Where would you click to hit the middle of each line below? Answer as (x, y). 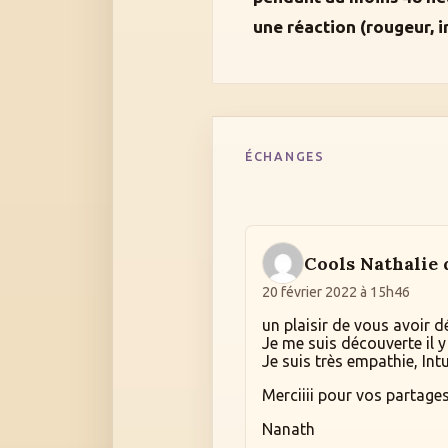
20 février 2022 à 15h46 (336, 292)
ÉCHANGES (285, 155)
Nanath (288, 429)
